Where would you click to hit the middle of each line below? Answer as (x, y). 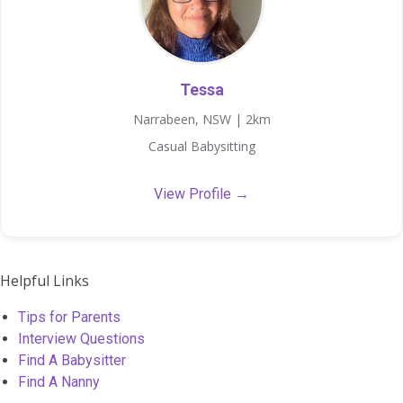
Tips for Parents (69, 317)
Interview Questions (81, 338)
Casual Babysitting (201, 147)
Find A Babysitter (72, 360)
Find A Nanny (59, 381)
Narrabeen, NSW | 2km (201, 120)
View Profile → (201, 194)
